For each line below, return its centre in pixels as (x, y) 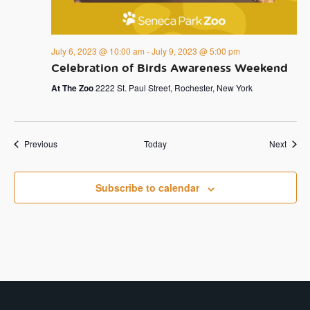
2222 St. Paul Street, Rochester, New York (174, 88)
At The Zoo (73, 88)
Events (69, 143)
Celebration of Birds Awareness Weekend (169, 68)
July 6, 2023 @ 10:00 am (98, 51)
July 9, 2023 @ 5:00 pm (195, 51)
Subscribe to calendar (147, 188)
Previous (40, 144)
